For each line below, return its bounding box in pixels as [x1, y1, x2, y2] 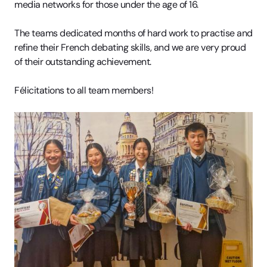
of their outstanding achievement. [14, 55, 151, 68]
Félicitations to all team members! [14, 83, 156, 97]
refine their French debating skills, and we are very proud [14, 41, 246, 54]
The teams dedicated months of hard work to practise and [14, 26, 253, 39]
